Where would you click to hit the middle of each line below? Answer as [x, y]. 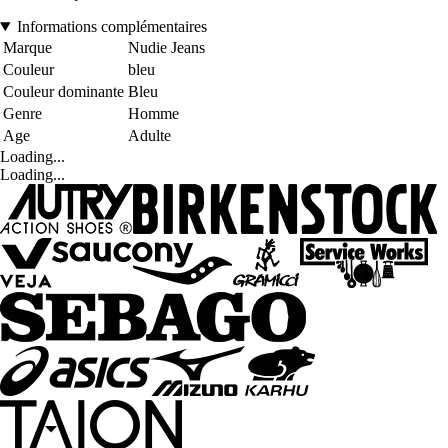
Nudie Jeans [166, 47]
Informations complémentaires [111, 26]
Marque [27, 47]
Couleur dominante [63, 91]
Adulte [149, 135]
